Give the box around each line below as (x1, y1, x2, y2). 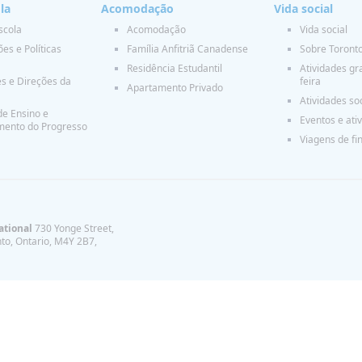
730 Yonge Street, (34, 221, 114, 235)
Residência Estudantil (127, 61, 223, 75)
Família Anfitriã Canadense (127, 41, 249, 56)
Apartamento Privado (127, 80, 224, 95)
